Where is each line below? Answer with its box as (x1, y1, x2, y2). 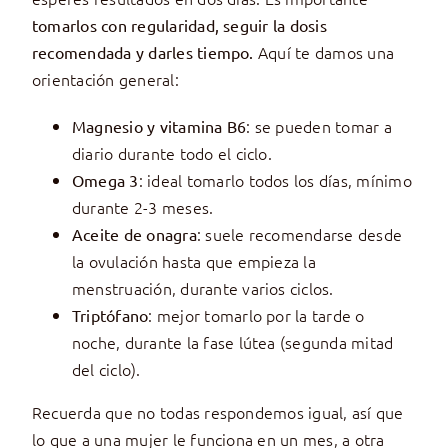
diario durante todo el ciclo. (71, 142, 272, 165)
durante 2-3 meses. (71, 196, 214, 219)
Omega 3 (71, 170, 139, 191)
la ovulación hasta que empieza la (71, 250, 316, 273)
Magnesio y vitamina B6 (71, 116, 247, 137)
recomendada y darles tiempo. (31, 42, 254, 63)
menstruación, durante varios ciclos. (71, 277, 334, 300)
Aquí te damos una (253, 41, 395, 64)
